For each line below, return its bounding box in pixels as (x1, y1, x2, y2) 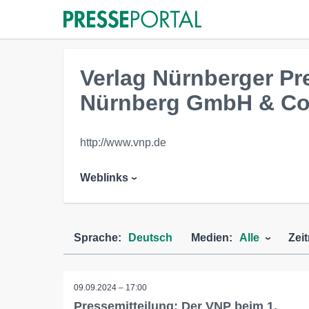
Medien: (191, 232, 232, 243)
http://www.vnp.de (80, 137, 167, 148)
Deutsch (128, 232, 172, 243)
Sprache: (74, 232, 121, 243)
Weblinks (80, 172, 129, 183)
